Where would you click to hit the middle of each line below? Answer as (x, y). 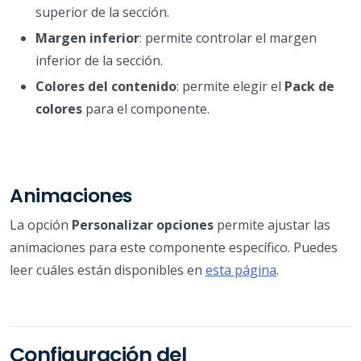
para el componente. (146, 108)
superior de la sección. (102, 12)
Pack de (309, 86)
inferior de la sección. (99, 60)
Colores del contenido (106, 86)
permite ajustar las (272, 224)
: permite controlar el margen (228, 37)
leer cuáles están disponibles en (108, 270)
